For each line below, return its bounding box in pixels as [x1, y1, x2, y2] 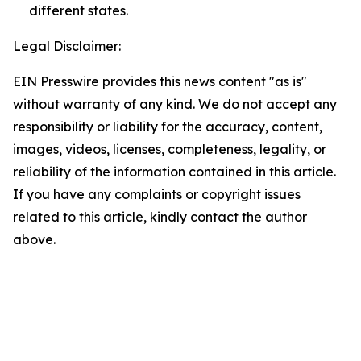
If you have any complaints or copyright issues [13, 186, 301, 202]
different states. [29, 2, 128, 19]
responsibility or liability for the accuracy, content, [13, 118, 322, 135]
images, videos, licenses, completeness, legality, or [13, 141, 326, 157]
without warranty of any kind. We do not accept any [13, 96, 337, 112]
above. [13, 231, 56, 247]
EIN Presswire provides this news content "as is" [13, 73, 307, 89]
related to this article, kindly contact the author [13, 209, 307, 225]
